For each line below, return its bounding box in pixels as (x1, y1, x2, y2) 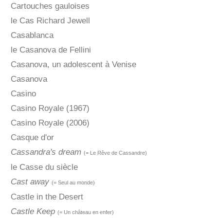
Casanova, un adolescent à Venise (10, 60, 136, 70)
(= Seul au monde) (51, 180, 95, 186)
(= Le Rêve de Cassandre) (83, 150, 147, 156)
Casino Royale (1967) (10, 104, 90, 113)
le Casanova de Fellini (10, 45, 91, 55)
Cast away (10, 177, 49, 187)
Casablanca (10, 31, 54, 40)
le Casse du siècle (10, 163, 78, 172)
